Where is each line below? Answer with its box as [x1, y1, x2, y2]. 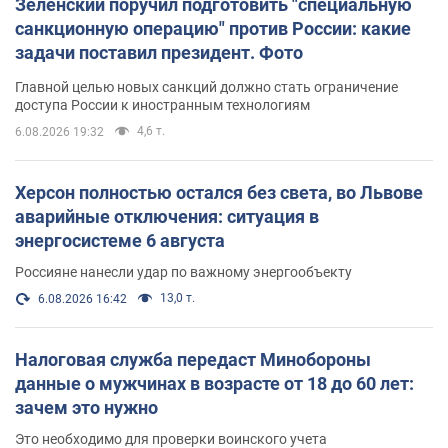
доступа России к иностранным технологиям [15, 97, 310, 114]
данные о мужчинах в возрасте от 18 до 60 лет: [15, 373, 414, 395]
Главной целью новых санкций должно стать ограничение [15, 79, 398, 96]
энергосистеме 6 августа [15, 230, 225, 252]
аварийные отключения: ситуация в [15, 206, 319, 228]
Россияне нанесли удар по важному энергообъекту [15, 264, 352, 281]
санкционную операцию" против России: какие [15, 18, 411, 40]
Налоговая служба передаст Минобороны [15, 349, 371, 371]
